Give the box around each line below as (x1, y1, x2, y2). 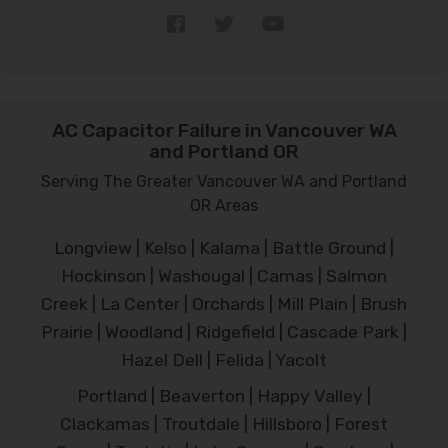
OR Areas (190, 195, 258, 215)
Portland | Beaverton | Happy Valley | (77, 385, 371, 406)
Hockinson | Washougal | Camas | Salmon (61, 265, 387, 286)
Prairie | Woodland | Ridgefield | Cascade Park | (41, 321, 407, 342)
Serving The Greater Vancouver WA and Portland (41, 171, 407, 191)
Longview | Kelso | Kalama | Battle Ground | (54, 237, 394, 258)
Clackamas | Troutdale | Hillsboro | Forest (60, 413, 388, 434)
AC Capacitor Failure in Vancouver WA (51, 118, 397, 142)
